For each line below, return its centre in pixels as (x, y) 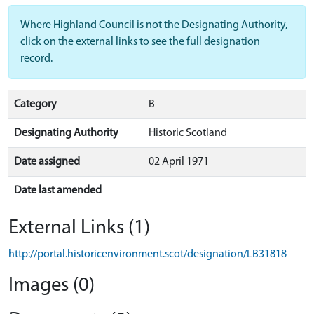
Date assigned (47, 162)
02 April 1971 (179, 162)
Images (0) (52, 286)
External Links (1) (79, 228)
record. (36, 59)
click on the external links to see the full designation (140, 42)
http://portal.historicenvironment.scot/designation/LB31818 (148, 254)
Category (35, 104)
